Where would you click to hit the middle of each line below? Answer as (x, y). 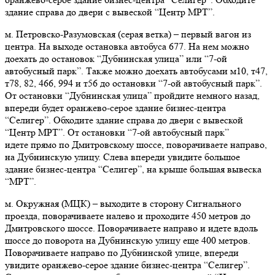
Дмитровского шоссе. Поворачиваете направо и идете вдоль (131, 228)
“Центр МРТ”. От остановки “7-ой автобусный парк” (117, 133)
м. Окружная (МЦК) (49, 204)
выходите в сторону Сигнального (171, 204)
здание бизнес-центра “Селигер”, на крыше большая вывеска (133, 169)
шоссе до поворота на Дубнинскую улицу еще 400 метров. (128, 241)
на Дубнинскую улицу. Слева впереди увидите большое (122, 157)
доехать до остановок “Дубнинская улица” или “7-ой (116, 59)
